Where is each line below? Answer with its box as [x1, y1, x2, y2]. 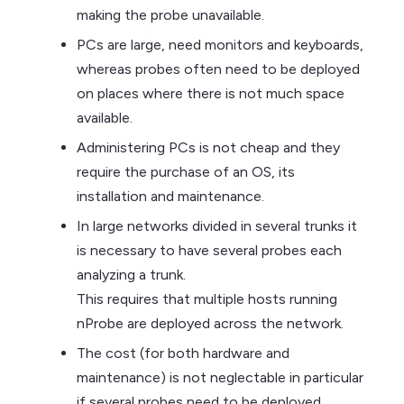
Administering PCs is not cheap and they [77, 139, 340, 156]
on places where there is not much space [77, 85, 344, 102]
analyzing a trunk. [77, 266, 186, 283]
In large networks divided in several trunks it [77, 217, 357, 234]
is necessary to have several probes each [77, 242, 342, 259]
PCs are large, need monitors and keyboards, [77, 36, 363, 53]
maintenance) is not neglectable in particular [77, 369, 363, 386]
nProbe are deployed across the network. [77, 315, 344, 332]
